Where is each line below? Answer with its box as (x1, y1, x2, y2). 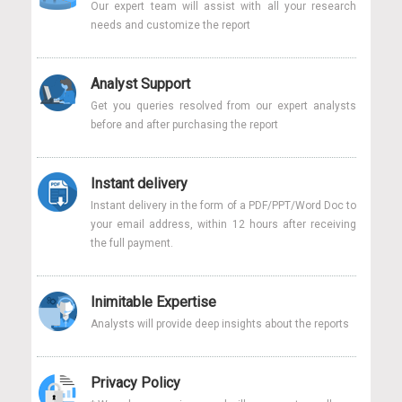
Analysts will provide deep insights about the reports (91, 317, 349, 330)
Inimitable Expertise (91, 293, 216, 310)
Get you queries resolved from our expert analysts (91, 99, 356, 112)
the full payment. (91, 236, 173, 249)
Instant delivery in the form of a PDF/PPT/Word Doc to (91, 198, 356, 212)
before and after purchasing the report (91, 118, 278, 131)
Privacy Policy (91, 373, 180, 391)
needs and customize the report (91, 18, 250, 31)
